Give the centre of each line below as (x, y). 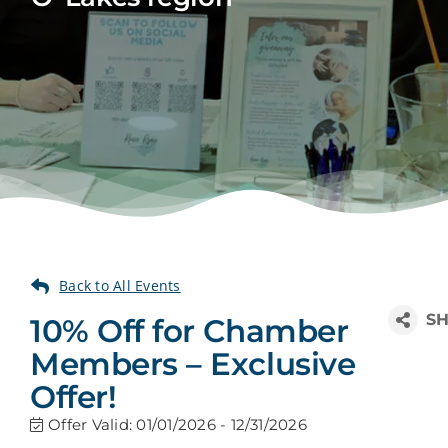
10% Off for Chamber (189, 331)
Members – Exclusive (192, 364)
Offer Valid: (92, 425)
